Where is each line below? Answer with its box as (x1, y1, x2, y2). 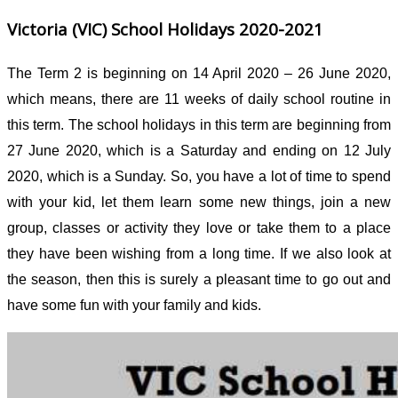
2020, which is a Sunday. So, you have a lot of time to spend (7, 168, 391, 184)
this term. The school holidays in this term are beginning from (7, 116, 391, 132)
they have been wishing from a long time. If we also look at (7, 245, 391, 261)
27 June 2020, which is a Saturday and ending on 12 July (7, 142, 391, 158)
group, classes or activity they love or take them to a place (7, 219, 391, 235)
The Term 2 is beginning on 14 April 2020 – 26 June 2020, (7, 65, 391, 81)
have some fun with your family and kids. (7, 297, 265, 313)
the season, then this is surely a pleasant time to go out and (7, 271, 391, 287)
